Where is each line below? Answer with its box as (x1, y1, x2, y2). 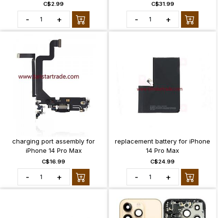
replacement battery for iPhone (115, 137, 210, 145)
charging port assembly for (12, 137, 95, 145)
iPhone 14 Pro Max (25, 146, 82, 154)
